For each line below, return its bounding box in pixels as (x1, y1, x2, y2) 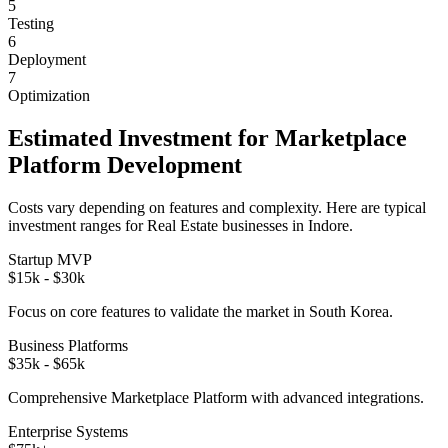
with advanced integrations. (247, 388, 424, 406)
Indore (308, 216, 349, 234)
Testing (8, 14, 54, 32)
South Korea (309, 302, 389, 320)
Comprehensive (8, 388, 111, 406)
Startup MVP (8, 250, 92, 268)
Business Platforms (8, 336, 128, 354)
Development (101, 151, 242, 178)
